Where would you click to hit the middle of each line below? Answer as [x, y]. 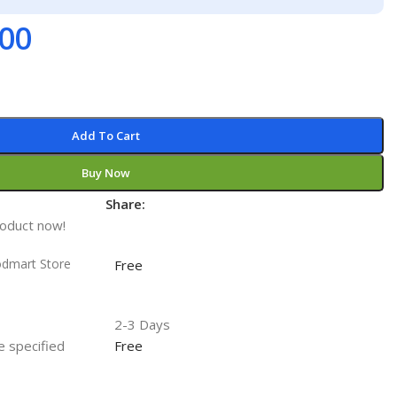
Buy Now [105, 173]
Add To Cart [105, 136]
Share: [126, 204]
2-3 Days [143, 325]
